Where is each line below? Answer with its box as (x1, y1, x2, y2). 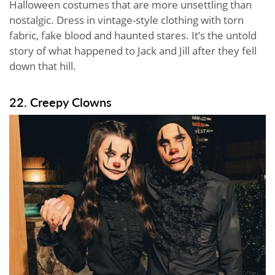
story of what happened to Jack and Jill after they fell (9, 44, 257, 58)
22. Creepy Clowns (9, 93, 112, 111)
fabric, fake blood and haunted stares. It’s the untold (9, 28, 257, 43)
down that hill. (9, 59, 76, 74)
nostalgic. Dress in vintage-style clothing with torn (9, 13, 244, 28)
